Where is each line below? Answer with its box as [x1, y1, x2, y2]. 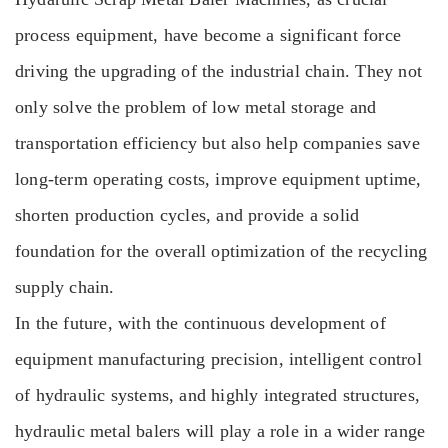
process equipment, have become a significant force [15, 25, 402, 45]
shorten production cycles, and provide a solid [15, 205, 360, 225]
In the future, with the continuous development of [15, 313, 386, 333]
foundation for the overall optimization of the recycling [15, 241, 428, 261]
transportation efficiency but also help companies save [15, 133, 420, 153]
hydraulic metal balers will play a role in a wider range [15, 421, 426, 441]
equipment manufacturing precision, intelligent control [15, 349, 422, 369]
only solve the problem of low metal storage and [15, 97, 377, 117]
